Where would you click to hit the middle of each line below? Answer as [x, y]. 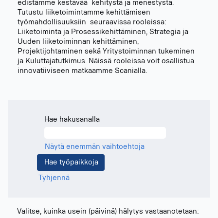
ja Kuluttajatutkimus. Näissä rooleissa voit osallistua [106, 61]
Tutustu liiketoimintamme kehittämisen [84, 12]
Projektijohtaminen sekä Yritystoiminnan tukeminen [106, 51]
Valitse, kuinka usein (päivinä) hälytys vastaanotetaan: [108, 211]
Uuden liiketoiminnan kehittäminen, [78, 42]
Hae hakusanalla [72, 119]
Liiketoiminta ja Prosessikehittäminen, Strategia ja [103, 32]
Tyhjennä [54, 178]
